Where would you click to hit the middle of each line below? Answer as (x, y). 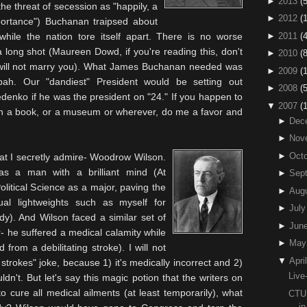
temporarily (188, 293)
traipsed (111, 21)
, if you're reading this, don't (181, 51)
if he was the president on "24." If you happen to (135, 97)
